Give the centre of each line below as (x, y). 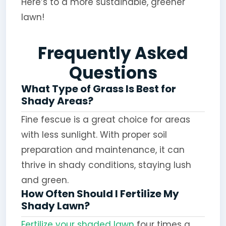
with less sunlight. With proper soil (94, 134)
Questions (113, 73)
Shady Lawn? (55, 206)
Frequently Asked (113, 53)
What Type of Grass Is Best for (98, 89)
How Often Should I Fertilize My (100, 193)
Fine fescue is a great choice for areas (105, 119)
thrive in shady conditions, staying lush (106, 165)
